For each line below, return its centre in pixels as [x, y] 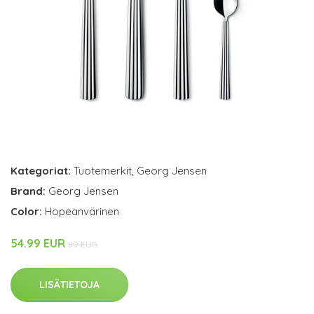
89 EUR [83, 245]
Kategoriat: [41, 171]
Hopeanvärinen [82, 212]
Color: [28, 212]
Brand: [29, 191]
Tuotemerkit [103, 171]
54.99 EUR [39, 244]
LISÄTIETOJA [69, 285]
